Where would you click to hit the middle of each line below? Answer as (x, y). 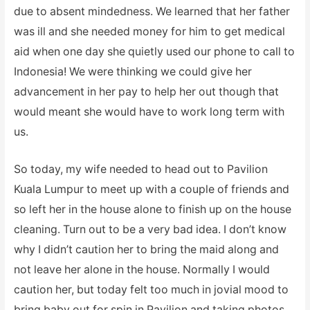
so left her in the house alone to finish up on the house (152, 210)
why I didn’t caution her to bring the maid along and (146, 250)
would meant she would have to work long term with (149, 111)
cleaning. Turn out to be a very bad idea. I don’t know (150, 230)
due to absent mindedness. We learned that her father (152, 11)
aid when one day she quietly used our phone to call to (154, 51)
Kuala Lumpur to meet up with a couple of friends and (151, 190)
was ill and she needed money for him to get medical (149, 31)
